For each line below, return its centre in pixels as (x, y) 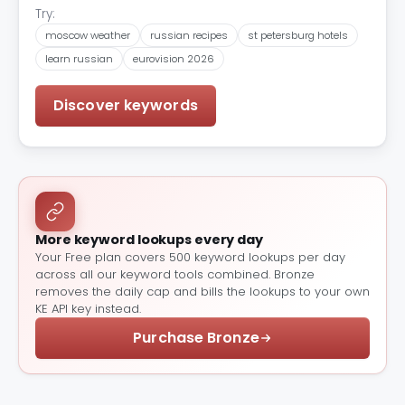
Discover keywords (126, 105)
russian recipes (189, 35)
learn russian (79, 58)
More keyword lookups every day (149, 239)
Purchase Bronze (196, 337)
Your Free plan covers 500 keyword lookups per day (190, 257)
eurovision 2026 (174, 58)
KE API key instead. (88, 308)
